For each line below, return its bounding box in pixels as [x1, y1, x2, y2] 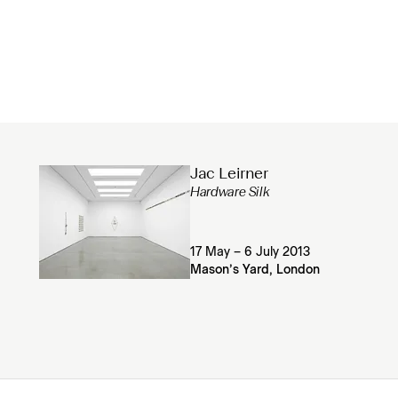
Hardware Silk [190, 187, 270, 200]
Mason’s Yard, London [190, 264, 321, 276]
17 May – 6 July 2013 [190, 246, 311, 259]
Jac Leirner [190, 167, 268, 182]
